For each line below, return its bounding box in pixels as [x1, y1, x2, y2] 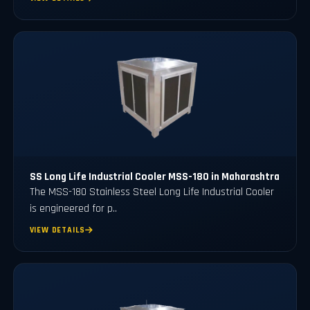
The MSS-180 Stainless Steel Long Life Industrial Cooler [29, 185, 274, 200]
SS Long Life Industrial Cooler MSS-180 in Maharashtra [29, 170, 280, 184]
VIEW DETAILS [29, 225, 86, 236]
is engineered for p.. [29, 201, 117, 217]
